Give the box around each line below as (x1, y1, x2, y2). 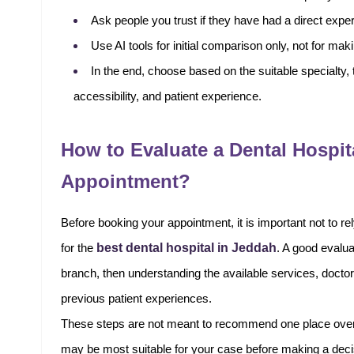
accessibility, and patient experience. (73, 90, 262, 103)
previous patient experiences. (61, 292, 212, 305)
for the (61, 242, 96, 254)
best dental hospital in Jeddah (96, 241, 277, 254)
